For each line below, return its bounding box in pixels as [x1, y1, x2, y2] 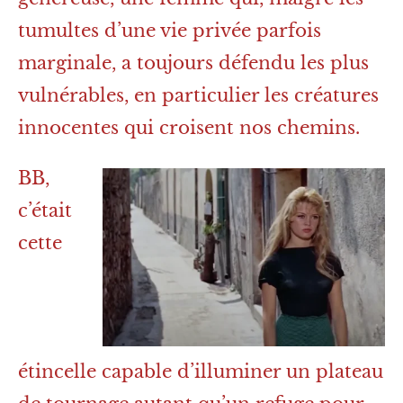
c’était [18, 199, 72, 221]
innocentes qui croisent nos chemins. [18, 116, 360, 139]
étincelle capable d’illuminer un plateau [18, 360, 383, 382]
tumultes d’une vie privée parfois [18, 19, 321, 41]
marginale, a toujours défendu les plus [18, 51, 369, 74]
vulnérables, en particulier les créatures [18, 84, 379, 106]
